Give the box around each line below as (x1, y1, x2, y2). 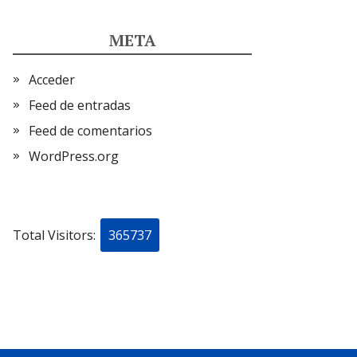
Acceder (29, 71, 75, 88)
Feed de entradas (29, 96, 131, 114)
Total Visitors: (13, 226, 99, 244)
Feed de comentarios (29, 122, 152, 139)
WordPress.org (29, 147, 119, 165)
